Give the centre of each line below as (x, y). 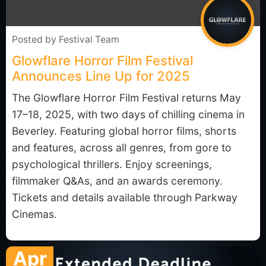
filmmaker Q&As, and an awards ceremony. (117, 181)
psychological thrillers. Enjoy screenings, (112, 164)
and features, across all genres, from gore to (122, 148)
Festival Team (89, 39)
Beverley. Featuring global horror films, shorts (124, 131)
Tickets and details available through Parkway (125, 197)
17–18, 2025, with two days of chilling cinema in (128, 114)
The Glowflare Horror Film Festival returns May (126, 98)
